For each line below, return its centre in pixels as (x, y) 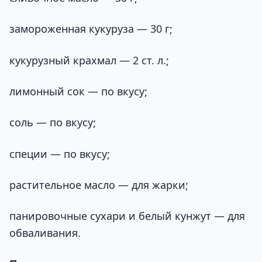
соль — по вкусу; (53, 123)
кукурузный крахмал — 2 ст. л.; (89, 60)
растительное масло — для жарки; (99, 185)
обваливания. (45, 233)
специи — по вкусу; (60, 154)
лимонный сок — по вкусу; (78, 91)
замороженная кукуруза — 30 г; (91, 29)
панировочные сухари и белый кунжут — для (127, 216)
